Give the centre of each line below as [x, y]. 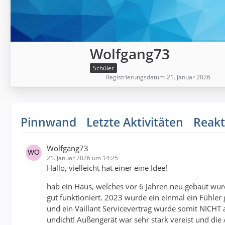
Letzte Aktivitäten [135, 122]
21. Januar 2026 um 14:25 [82, 158]
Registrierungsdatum [135, 77]
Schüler [103, 68]
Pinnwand [48, 122]
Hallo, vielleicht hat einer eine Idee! [107, 168]
